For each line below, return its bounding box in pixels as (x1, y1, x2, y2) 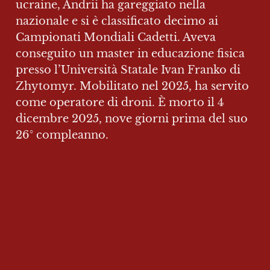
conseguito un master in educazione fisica (16, 47, 245, 61)
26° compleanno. (16, 128, 108, 142)
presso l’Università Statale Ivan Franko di (16, 63, 240, 77)
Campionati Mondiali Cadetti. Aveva (16, 31, 216, 45)
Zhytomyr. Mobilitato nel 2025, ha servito (16, 80, 249, 93)
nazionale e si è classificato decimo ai (16, 14, 218, 28)
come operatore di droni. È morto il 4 (16, 96, 224, 110)
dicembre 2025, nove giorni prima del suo (16, 112, 248, 126)
